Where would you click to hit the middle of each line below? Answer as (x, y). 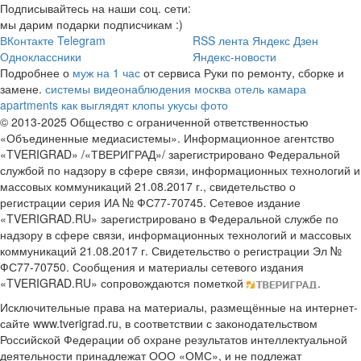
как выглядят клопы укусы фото (145, 104)
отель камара (270, 88)
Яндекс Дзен (285, 40)
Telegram (81, 40)
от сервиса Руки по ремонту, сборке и (242, 72)
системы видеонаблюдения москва (138, 88)
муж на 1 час (106, 72)
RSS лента (221, 40)
